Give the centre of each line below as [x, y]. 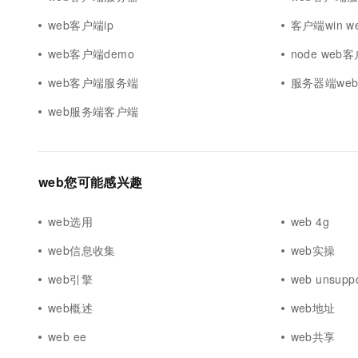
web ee [68, 336]
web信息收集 [82, 250]
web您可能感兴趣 [91, 182]
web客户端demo [91, 54]
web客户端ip [81, 25]
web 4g [310, 221]
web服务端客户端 [93, 111]
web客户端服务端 [93, 82]
